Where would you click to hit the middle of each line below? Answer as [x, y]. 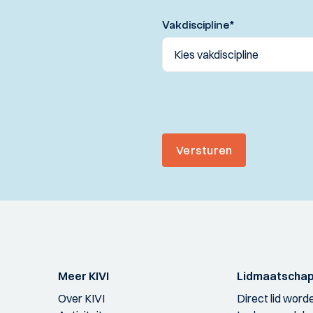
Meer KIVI [83, 276]
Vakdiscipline [196, 26]
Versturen [204, 150]
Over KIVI [81, 298]
